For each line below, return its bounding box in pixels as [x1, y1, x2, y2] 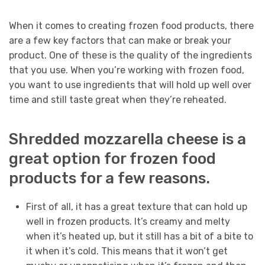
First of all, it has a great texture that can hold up [25, 201, 247, 213]
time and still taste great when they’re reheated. [9, 93, 227, 105]
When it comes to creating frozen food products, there [9, 20, 254, 31]
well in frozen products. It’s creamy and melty [25, 216, 230, 228]
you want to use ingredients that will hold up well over [9, 79, 251, 91]
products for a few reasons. [9, 169, 210, 187]
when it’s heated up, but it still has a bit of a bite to [25, 231, 253, 243]
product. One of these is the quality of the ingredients [9, 49, 252, 61]
